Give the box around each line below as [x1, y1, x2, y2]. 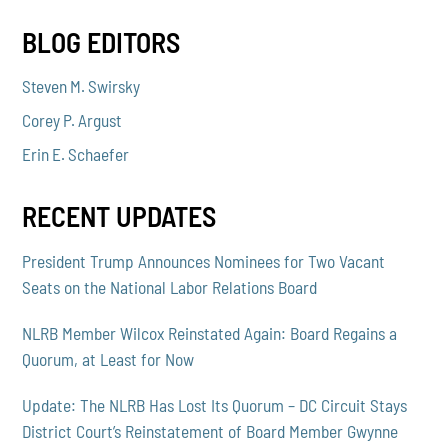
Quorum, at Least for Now [22, 349, 195, 370]
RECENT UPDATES [22, 198, 217, 233]
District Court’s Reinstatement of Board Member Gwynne [22, 421, 399, 442]
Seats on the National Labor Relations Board [22, 277, 318, 298]
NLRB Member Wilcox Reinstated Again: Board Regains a [22, 323, 398, 344]
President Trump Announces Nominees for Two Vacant [22, 251, 386, 272]
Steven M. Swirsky [22, 76, 141, 97]
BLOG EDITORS [22, 24, 181, 59]
